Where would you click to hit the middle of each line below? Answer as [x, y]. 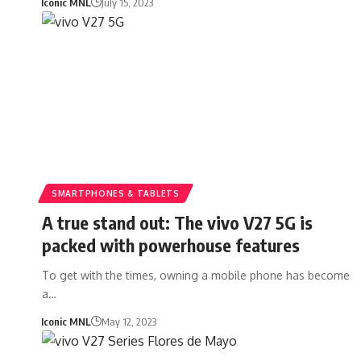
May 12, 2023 [129, 321]
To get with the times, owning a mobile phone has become [196, 275]
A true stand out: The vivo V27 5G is [177, 222]
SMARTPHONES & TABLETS [116, 193]
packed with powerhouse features [171, 245]
